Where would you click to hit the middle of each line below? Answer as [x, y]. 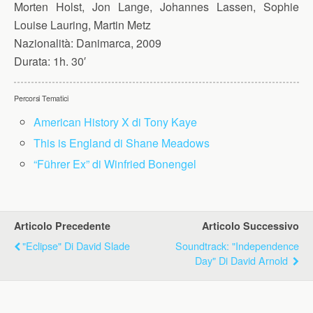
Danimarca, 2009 [117, 43]
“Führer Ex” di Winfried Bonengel [115, 164]
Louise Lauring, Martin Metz [82, 25]
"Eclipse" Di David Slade [76, 245]
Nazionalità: [44, 43]
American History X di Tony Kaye [116, 122]
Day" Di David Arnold [243, 260]
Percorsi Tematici [41, 98]
